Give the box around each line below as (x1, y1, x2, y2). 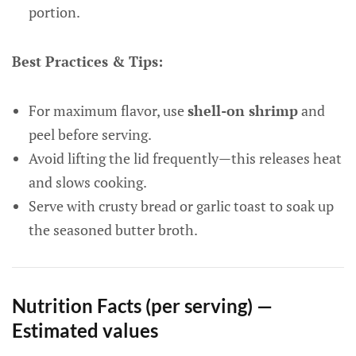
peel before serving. (28, 125, 152, 144)
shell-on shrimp (187, 101, 298, 120)
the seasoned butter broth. (28, 220, 198, 239)
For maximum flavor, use (28, 101, 188, 120)
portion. (28, 2, 80, 21)
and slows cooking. (28, 172, 147, 192)
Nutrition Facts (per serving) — (12, 294, 273, 317)
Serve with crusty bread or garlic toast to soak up (28, 196, 334, 215)
